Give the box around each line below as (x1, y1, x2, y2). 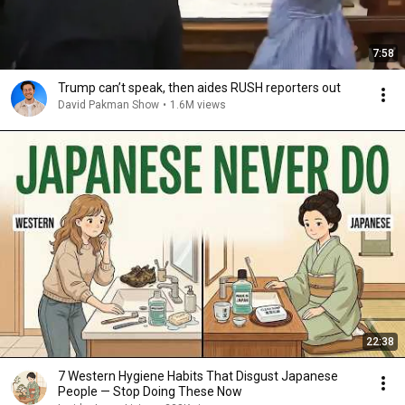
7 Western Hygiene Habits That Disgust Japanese (58, 369, 338, 383)
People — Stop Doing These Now (58, 384, 242, 399)
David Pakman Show (58, 99, 159, 111)
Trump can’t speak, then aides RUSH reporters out (58, 80, 341, 95)
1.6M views (170, 99, 226, 111)
